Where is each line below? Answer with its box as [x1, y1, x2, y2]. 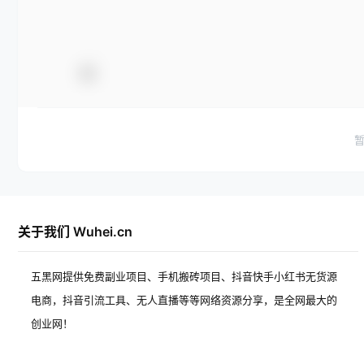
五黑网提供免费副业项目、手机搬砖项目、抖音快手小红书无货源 [31, 270, 337, 283]
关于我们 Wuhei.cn [18, 223, 132, 240]
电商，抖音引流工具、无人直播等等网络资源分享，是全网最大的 [31, 293, 337, 306]
